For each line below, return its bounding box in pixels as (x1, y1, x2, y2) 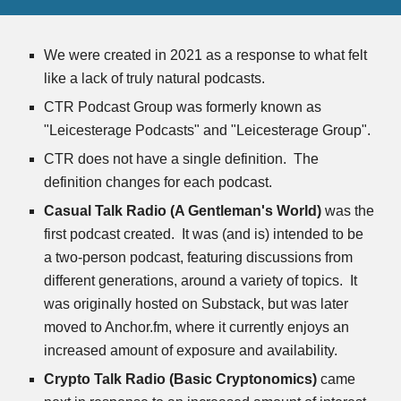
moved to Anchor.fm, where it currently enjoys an (44, 320, 350, 335)
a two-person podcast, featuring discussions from (44, 250, 354, 265)
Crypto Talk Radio (44, 371, 166, 387)
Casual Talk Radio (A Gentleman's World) (44, 203, 322, 218)
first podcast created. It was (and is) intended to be (44, 226, 364, 242)
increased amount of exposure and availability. (44, 343, 338, 358)
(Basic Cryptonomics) (169, 371, 318, 387)
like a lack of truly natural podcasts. (44, 71, 266, 86)
